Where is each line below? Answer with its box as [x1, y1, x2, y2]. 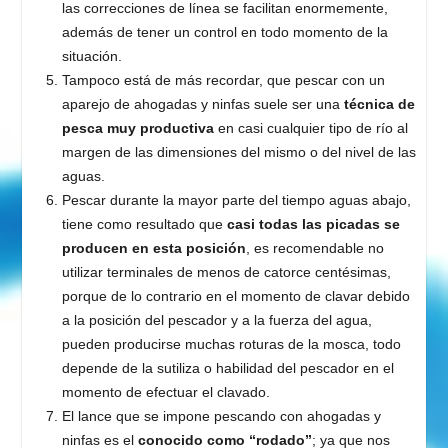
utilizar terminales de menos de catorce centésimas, [61, 264, 391, 281]
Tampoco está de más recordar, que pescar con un [61, 72, 385, 89]
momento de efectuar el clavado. [61, 384, 270, 401]
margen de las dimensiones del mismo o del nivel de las [61, 144, 416, 161]
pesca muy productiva [61, 120, 214, 137]
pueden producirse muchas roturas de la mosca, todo [61, 336, 401, 353]
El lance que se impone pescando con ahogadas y [61, 408, 381, 425]
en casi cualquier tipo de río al [213, 120, 408, 137]
